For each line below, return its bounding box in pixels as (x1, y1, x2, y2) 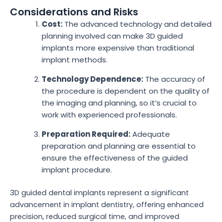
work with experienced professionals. (41, 110, 177, 120)
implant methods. (41, 55, 108, 65)
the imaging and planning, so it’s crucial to (41, 98, 197, 109)
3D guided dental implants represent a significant (10, 187, 189, 198)
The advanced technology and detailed (62, 19, 212, 30)
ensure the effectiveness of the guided (41, 153, 188, 164)
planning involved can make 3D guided (41, 31, 183, 42)
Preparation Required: (41, 129, 130, 140)
